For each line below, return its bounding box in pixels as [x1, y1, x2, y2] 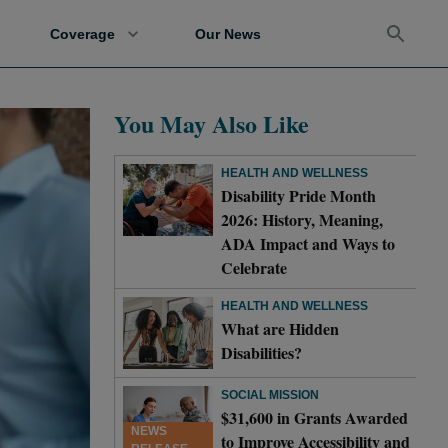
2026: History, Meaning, [221, 208, 383, 231]
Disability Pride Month [221, 184, 376, 207]
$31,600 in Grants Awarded [221, 406, 408, 429]
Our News [195, 25, 261, 42]
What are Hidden [221, 317, 339, 340]
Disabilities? [221, 341, 302, 364]
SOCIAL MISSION [221, 388, 319, 402]
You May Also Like [114, 106, 309, 141]
